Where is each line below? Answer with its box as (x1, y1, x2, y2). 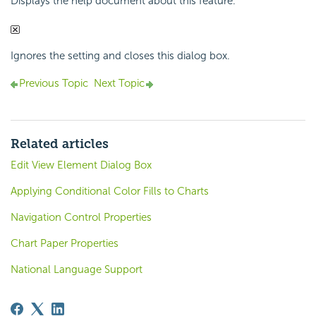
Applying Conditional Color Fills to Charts (11, 185, 209, 198)
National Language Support (11, 263, 142, 276)
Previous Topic (19, 77, 88, 90)
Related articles (11, 136, 109, 152)
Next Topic (94, 77, 145, 90)
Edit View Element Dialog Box (11, 159, 152, 172)
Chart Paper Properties (11, 237, 119, 250)
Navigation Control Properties (11, 211, 152, 224)
